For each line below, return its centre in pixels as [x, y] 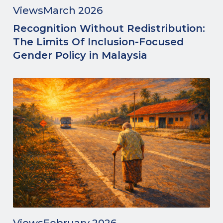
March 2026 [73, 10]
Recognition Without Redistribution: [109, 28]
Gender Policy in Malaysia [80, 55]
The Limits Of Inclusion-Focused [98, 42]
